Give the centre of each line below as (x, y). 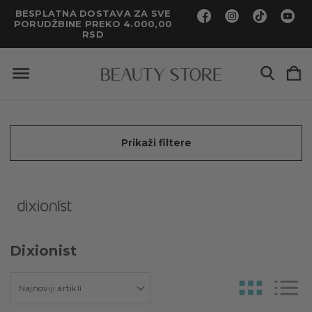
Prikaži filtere (156, 143)
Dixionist (44, 251)
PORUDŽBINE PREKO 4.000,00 (93, 24)
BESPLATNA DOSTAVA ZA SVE (93, 13)
